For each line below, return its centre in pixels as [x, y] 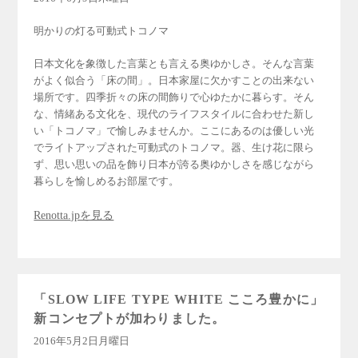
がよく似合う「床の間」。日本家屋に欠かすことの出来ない [174, 80]
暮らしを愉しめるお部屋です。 [107, 181]
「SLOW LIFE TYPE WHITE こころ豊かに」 [179, 299]
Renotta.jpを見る [74, 215]
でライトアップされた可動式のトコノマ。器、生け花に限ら [174, 147]
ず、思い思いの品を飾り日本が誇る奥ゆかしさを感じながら [174, 164]
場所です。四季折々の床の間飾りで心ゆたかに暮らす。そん [174, 97]
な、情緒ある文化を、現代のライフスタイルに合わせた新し [174, 114]
